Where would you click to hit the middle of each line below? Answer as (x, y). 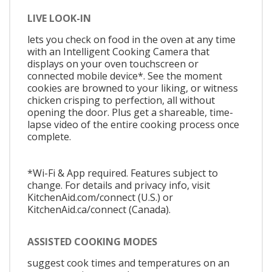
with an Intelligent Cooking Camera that (118, 51)
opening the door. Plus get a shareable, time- (130, 112)
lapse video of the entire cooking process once (133, 124)
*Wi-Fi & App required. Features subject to (123, 173)
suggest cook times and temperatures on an (128, 263)
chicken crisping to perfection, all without (121, 100)
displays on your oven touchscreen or (113, 63)
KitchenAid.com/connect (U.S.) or (100, 197)
